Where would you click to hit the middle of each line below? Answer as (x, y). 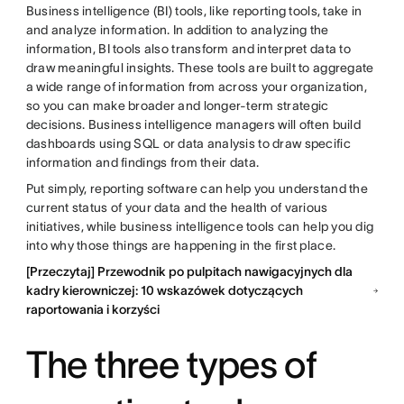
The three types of (171, 365)
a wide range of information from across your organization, (196, 87)
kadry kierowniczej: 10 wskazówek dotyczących (164, 291)
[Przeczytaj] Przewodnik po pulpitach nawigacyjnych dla (189, 272)
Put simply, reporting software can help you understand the (197, 189)
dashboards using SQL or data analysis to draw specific (188, 144)
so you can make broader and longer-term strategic (177, 106)
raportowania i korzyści (92, 310)
